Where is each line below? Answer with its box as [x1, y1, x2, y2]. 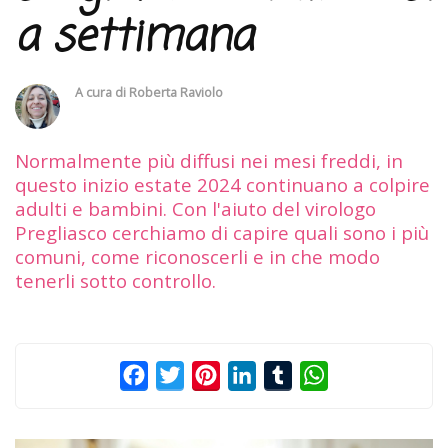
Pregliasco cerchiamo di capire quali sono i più [15, 219, 429, 245]
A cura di [75, 83, 129, 101]
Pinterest [220, 363, 289, 386]
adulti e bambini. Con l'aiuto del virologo [15, 195, 376, 221]
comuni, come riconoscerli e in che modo [15, 243, 380, 269]
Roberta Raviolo [129, 83, 223, 101]
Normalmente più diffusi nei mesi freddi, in [15, 147, 403, 173]
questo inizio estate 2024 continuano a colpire [15, 171, 430, 197]
